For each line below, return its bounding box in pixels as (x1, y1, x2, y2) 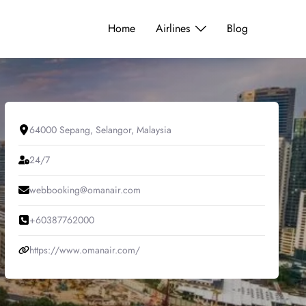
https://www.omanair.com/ (29, 242, 140, 257)
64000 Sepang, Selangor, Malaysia (29, 122, 171, 137)
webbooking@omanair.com (29, 182, 141, 197)
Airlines (156, 20, 190, 37)
